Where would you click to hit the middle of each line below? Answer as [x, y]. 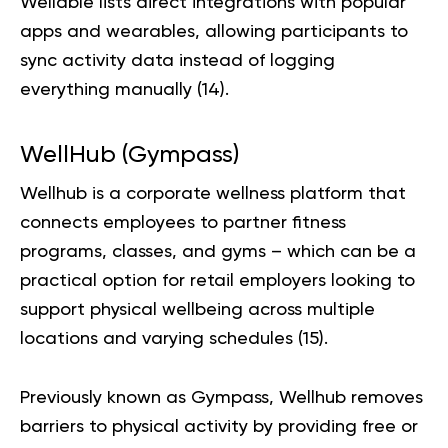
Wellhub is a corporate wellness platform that [213, 193]
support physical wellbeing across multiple [197, 309]
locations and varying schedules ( [161, 338]
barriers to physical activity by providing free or [219, 426]
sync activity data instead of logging [177, 60]
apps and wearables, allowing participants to [214, 31]
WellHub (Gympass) [129, 154]
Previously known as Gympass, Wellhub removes [221, 397]
